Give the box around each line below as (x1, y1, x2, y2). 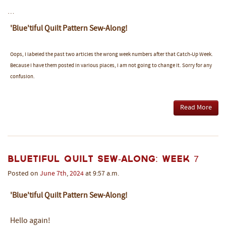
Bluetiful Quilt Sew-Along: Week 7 (8, 155, 199, 162)
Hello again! (10, 216, 50, 225)
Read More (180, 103, 212, 111)
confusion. (10, 74, 35, 80)
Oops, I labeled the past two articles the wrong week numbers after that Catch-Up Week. (10, 51, 213, 58)
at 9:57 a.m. (84, 169, 119, 178)
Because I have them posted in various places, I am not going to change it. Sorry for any (10, 63, 212, 69)
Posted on (8, 169, 40, 178)
